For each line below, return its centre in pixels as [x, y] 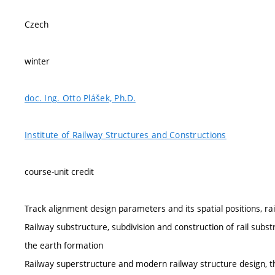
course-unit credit [59, 172]
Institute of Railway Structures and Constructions [126, 135]
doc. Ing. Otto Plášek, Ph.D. [80, 98]
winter [37, 61]
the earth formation [64, 245]
